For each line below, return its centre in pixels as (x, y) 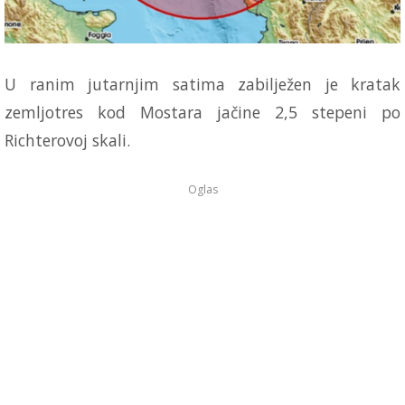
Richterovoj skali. (67, 140)
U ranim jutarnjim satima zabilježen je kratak (202, 84)
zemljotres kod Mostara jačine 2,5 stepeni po (202, 112)
